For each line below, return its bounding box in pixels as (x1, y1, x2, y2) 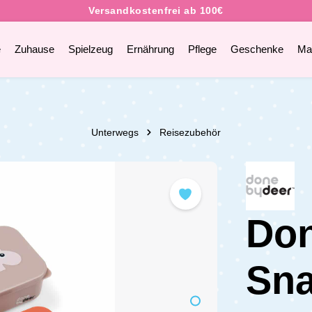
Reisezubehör (159, 126, 221, 138)
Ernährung (126, 43, 174, 55)
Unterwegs (91, 126, 139, 138)
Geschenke (230, 43, 283, 55)
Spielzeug (68, 43, 113, 55)
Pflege (187, 43, 217, 55)
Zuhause (14, 43, 54, 55)
